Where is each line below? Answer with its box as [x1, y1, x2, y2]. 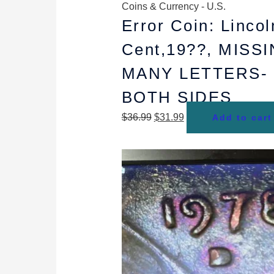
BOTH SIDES [121, 88, 232, 106]
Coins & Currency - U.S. [121, 1, 226, 12]
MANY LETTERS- [121, 64, 268, 83]
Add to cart [212, 113, 272, 122]
